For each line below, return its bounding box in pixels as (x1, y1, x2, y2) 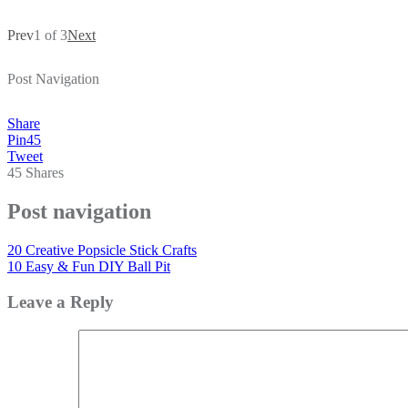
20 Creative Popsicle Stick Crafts (7, 242, 197, 259)
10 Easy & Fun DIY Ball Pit (7, 259, 170, 275)
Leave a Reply (7, 291, 114, 311)
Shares (25, 165, 64, 181)
